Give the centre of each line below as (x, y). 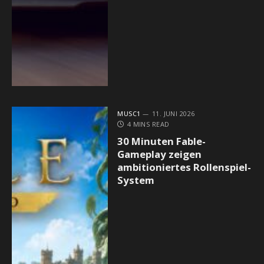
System (136, 180)
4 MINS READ (148, 124)
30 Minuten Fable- (162, 141)
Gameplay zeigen (160, 154)
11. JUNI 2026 (173, 114)
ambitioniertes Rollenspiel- (184, 167)
